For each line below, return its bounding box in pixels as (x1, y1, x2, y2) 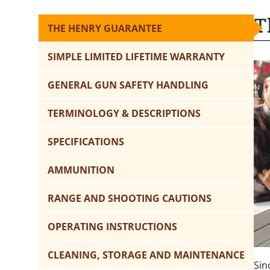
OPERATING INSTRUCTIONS (48, 220, 177, 234)
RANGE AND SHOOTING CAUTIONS (48, 192, 212, 206)
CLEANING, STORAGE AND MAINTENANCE (48, 248, 245, 262)
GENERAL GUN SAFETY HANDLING (48, 78, 209, 92)
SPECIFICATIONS (48, 135, 124, 149)
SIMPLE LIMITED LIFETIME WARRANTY (48, 50, 225, 64)
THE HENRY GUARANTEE (48, 22, 162, 36)
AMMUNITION (48, 163, 115, 177)
